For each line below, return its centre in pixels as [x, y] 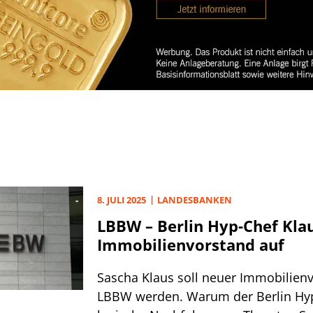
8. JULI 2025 [122, 200]
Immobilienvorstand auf [191, 245]
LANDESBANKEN [195, 200]
